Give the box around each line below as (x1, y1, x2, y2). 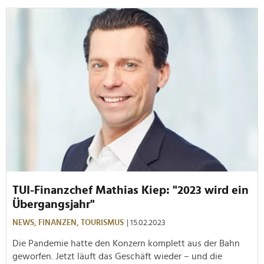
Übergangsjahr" (12, 198, 95, 210)
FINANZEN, (38, 218, 81, 227)
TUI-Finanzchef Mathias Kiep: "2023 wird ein (12, 184, 249, 196)
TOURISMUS (81, 218, 124, 227)
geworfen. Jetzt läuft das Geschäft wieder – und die (12, 251, 222, 261)
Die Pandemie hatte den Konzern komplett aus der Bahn (12, 238, 240, 248)
